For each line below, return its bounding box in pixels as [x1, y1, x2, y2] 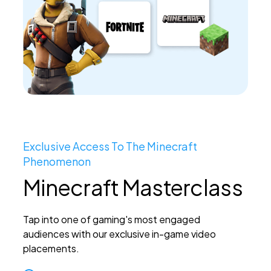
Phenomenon [22, 154, 91, 169]
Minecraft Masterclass [22, 174, 243, 201]
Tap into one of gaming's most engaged [22, 213, 200, 226]
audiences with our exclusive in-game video [22, 227, 216, 241]
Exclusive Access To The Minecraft [22, 139, 197, 154]
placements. [22, 242, 79, 255]
